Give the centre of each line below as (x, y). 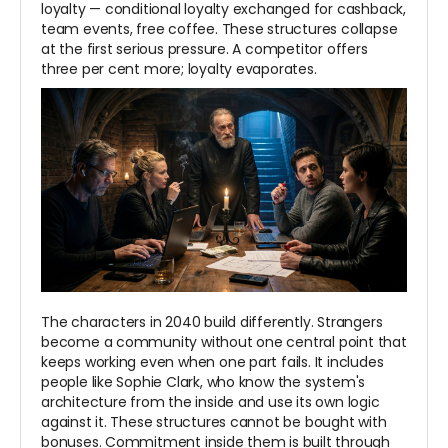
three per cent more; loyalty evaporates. (179, 69)
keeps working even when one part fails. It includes (212, 362)
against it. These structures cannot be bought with (214, 422)
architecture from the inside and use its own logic (210, 402)
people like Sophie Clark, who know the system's (203, 382)
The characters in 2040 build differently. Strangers (212, 322)
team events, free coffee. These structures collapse (219, 29)
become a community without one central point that (224, 342)
